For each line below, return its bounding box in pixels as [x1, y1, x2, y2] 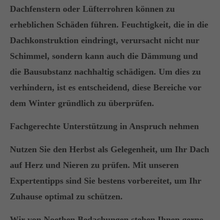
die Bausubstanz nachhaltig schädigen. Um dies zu [10, 67, 201, 77]
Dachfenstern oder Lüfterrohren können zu [10, 4, 175, 14]
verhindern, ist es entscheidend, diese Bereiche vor [10, 82, 201, 92]
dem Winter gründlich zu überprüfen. [10, 98, 154, 108]
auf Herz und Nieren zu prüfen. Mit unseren [10, 160, 179, 170]
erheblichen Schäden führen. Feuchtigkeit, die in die [10, 20, 208, 29]
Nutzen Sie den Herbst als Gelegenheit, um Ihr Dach [10, 144, 209, 154]
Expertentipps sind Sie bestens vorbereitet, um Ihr [10, 176, 201, 186]
